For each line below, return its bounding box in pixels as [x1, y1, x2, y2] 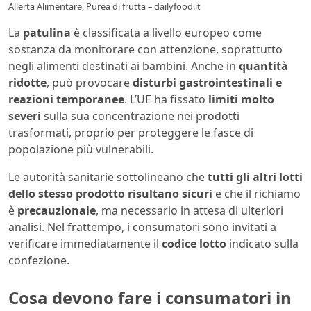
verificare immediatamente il [8, 236, 162, 252]
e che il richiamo [212, 186, 301, 202]
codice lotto [162, 236, 226, 252]
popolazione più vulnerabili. [8, 142, 153, 158]
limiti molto [208, 92, 274, 108]
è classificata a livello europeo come [71, 25, 262, 41]
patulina [23, 25, 71, 41]
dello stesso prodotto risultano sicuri [8, 186, 212, 202]
